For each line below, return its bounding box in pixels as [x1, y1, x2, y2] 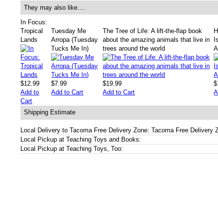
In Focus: [20, 18, 48, 26]
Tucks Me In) [51, 44, 89, 52]
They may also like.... [23, 3, 85, 11]
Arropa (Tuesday [51, 36, 98, 43]
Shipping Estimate [23, 109, 75, 116]
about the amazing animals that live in [103, 36, 210, 43]
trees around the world [103, 44, 165, 52]
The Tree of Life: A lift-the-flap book [103, 27, 202, 35]
